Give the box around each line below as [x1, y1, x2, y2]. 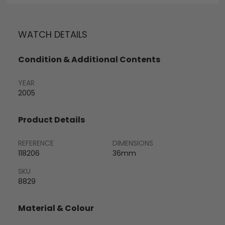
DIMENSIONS [113, 138, 153, 149]
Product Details [18, 114, 85, 126]
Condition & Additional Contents [18, 54, 160, 66]
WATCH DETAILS [18, 28, 87, 41]
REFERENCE [18, 138, 54, 149]
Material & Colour [18, 202, 94, 214]
